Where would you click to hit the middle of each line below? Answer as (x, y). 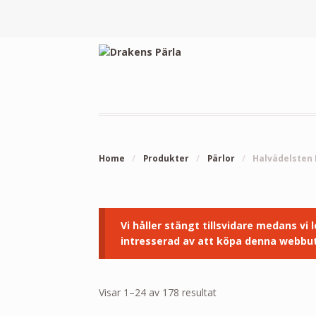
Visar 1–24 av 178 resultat (158, 292)
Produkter (166, 158)
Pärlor (221, 158)
